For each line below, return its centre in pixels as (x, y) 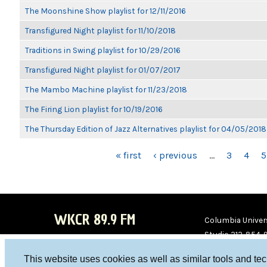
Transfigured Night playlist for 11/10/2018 (100, 30)
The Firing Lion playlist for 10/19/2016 (94, 109)
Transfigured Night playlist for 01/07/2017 (103, 70)
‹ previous (175, 155)
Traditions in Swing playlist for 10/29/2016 (103, 50)
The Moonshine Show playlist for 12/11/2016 (105, 11)
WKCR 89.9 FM (94, 220)
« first (128, 155)
